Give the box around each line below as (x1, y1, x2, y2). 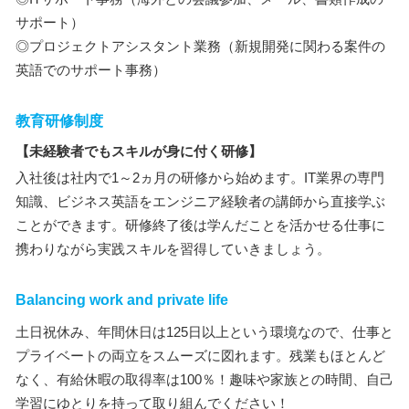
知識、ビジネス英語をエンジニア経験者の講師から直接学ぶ (16, 194, 385, 209)
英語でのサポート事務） (16, 62, 166, 78)
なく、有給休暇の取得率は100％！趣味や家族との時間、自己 (16, 372, 393, 387)
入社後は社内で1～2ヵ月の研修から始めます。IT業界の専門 (16, 170, 384, 185)
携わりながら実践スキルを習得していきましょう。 (16, 241, 330, 257)
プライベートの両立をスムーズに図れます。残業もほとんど (16, 348, 385, 363)
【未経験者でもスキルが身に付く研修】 (16, 143, 262, 159)
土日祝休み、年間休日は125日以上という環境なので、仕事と (16, 324, 393, 340)
